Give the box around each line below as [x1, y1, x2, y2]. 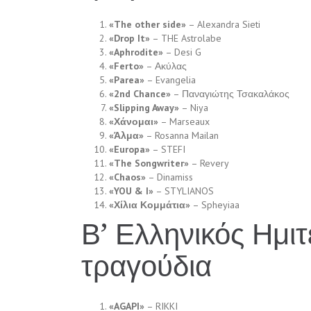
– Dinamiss [146, 171, 193, 184]
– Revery [189, 157, 229, 170]
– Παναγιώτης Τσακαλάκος [171, 87, 289, 101]
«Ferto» [109, 60, 144, 73]
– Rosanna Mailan [144, 129, 219, 142]
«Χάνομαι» [109, 115, 158, 128]
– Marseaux [158, 115, 210, 128]
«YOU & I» [109, 185, 153, 198]
